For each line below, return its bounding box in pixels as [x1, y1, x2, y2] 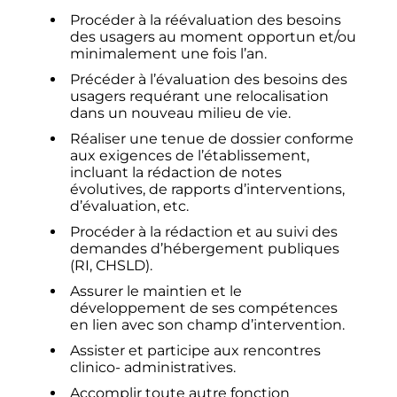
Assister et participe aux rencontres [70, 342, 322, 360]
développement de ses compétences [70, 300, 339, 317]
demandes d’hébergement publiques [70, 240, 340, 258]
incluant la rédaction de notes [70, 164, 283, 182]
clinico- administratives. [70, 359, 237, 377]
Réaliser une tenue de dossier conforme [70, 130, 354, 148]
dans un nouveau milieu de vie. [70, 105, 292, 122]
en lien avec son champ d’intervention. [70, 316, 346, 334]
